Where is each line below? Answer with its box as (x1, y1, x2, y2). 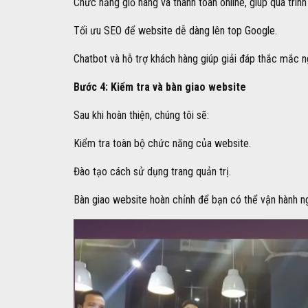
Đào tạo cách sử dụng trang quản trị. (74, 165, 231, 179)
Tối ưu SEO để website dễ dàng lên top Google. (74, 24, 277, 38)
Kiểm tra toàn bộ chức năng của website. (74, 137, 251, 151)
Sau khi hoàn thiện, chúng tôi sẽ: (74, 109, 209, 122)
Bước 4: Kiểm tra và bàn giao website (74, 80, 246, 94)
